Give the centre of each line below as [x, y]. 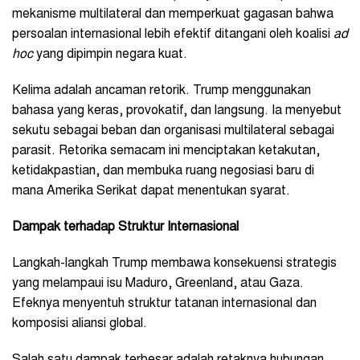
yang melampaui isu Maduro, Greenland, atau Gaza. [158, 283]
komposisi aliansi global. [80, 323]
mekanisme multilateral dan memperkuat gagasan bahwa [173, 14]
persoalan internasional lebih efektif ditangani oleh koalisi [173, 34]
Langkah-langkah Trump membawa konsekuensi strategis [174, 263]
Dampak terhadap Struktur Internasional [125, 227]
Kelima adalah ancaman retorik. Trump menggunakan [162, 90]
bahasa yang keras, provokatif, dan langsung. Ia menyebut [177, 110]
